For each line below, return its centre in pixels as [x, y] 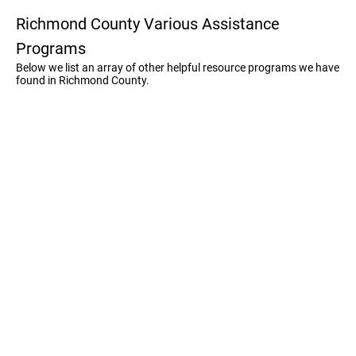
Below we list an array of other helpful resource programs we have [178, 68]
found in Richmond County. [83, 80]
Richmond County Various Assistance [148, 24]
